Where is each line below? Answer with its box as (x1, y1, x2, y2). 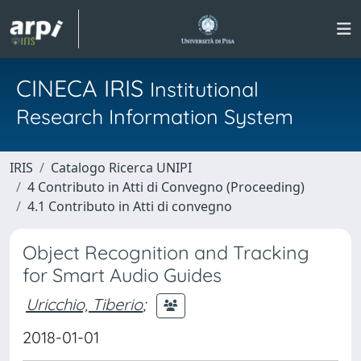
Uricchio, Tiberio (26, 293, 143, 314)
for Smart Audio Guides (23, 263, 222, 287)
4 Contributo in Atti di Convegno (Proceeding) (27, 178, 305, 196)
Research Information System (16, 104, 293, 129)
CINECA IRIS (16, 73, 150, 102)
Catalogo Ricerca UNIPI (51, 159, 192, 176)
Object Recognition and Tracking (23, 241, 309, 264)
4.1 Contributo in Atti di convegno (27, 197, 232, 215)
